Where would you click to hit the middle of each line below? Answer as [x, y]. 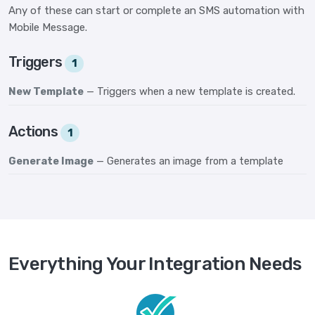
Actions [34, 131]
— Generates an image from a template [190, 161]
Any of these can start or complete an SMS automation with [156, 10]
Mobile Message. [48, 27]
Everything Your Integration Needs [155, 264]
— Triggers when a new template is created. [191, 91]
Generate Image [51, 161]
